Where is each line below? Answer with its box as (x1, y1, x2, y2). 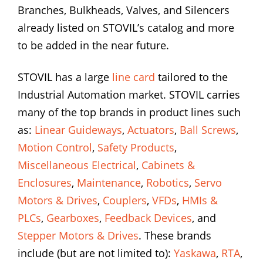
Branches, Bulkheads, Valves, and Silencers (18, 3, 230, 18)
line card (112, 70, 155, 85)
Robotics (146, 176, 189, 190)
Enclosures (18, 176, 72, 190)
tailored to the (155, 70, 228, 85)
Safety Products (97, 140, 174, 155)
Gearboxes (46, 211, 99, 225)
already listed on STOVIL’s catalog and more (18, 21, 234, 35)
